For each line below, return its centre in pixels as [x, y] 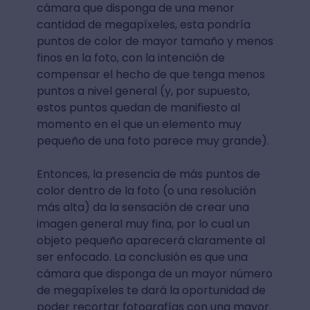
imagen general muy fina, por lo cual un [143, 224]
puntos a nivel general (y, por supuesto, [143, 91]
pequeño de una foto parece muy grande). [153, 140]
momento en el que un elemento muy [139, 124]
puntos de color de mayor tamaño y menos [155, 41]
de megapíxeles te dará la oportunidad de [151, 290]
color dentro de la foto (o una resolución [146, 190]
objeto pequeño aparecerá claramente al [151, 240]
